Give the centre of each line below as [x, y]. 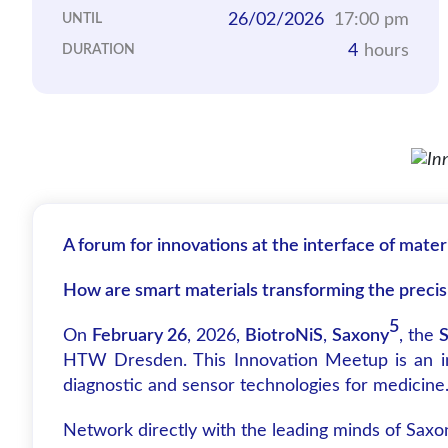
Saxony [360, 335]
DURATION [98, 50]
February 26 [139, 335]
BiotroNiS [284, 335]
